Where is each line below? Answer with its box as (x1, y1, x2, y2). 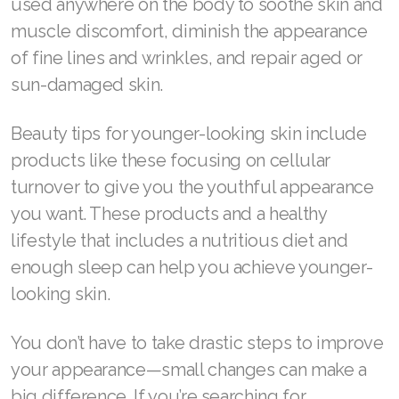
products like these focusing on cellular (11, 150, 330, 172)
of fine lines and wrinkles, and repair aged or (11, 47, 362, 69)
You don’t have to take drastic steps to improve (11, 332, 384, 354)
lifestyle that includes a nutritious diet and (11, 230, 348, 252)
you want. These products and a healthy (11, 203, 327, 225)
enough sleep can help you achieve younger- (11, 256, 373, 279)
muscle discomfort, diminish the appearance (11, 20, 368, 43)
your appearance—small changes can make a (11, 359, 367, 381)
